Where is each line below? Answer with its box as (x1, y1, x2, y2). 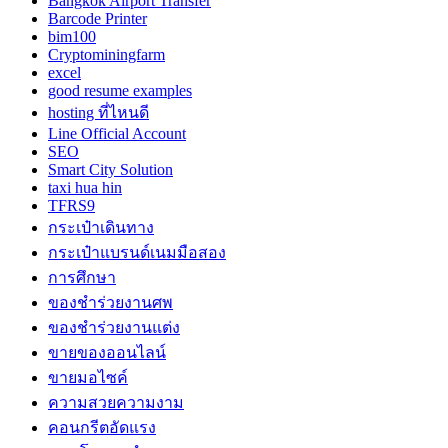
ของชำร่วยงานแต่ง (48, 318, 180, 336)
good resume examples (48, 81, 192, 99)
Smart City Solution (48, 160, 173, 178)
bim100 (48, 27, 96, 45)
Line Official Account (48, 124, 186, 142)
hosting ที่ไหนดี (48, 103, 149, 121)
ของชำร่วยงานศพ (48, 293, 173, 311)
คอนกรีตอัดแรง (48, 418, 156, 436)
